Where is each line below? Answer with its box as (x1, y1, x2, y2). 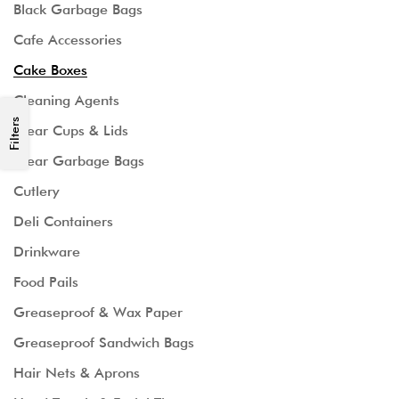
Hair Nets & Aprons (13, 364, 140, 381)
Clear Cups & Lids (13, 122, 128, 139)
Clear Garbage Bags (13, 152, 144, 169)
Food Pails (13, 273, 78, 290)
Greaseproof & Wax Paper (13, 304, 183, 321)
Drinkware (13, 243, 80, 260)
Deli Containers (13, 213, 113, 230)
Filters (7, 116, 21, 151)
